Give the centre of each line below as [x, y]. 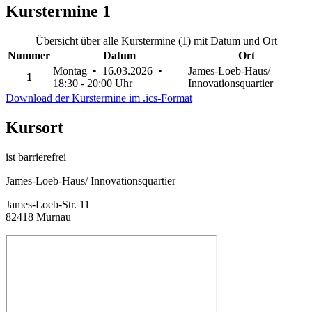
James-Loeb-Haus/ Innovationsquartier [91, 180]
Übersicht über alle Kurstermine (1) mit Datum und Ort [156, 40]
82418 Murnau [38, 217]
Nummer [29, 55]
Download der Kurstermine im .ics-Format [99, 97]
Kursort [34, 127]
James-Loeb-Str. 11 [48, 204]
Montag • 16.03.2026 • [109, 70]
